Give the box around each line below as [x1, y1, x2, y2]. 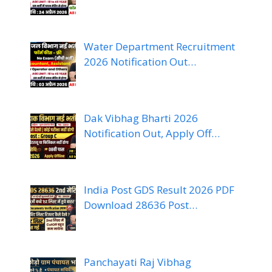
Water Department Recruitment [83, 39, 235, 53]
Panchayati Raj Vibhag [83, 254, 191, 269]
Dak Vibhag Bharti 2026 [83, 110, 198, 125]
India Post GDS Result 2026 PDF [83, 183, 234, 197]
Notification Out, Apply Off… [83, 126, 220, 140]
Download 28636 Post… [83, 198, 197, 212]
